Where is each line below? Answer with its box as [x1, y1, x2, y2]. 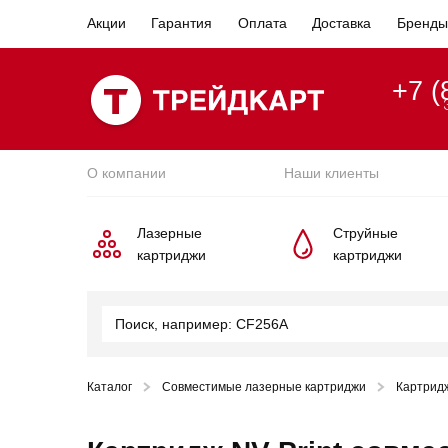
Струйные [332, 225, 398, 241]
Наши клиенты [283, 165, 379, 181]
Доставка [312, 15, 372, 31]
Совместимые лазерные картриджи [162, 380, 366, 394]
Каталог [87, 380, 132, 394]
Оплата [237, 15, 287, 31]
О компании [87, 165, 166, 181]
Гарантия [151, 15, 213, 31]
